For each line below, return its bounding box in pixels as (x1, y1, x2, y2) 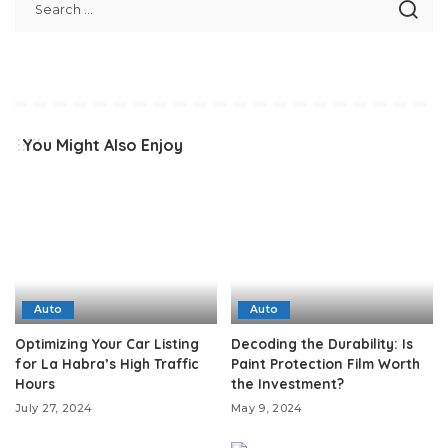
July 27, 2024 (15, 401, 93, 416)
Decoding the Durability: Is (231, 335, 413, 353)
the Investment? (231, 375, 344, 393)
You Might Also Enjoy (22, 134, 183, 155)
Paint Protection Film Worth (231, 355, 420, 373)
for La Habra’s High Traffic (15, 355, 199, 373)
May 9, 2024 (231, 401, 303, 416)
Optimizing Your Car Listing (15, 335, 199, 353)
